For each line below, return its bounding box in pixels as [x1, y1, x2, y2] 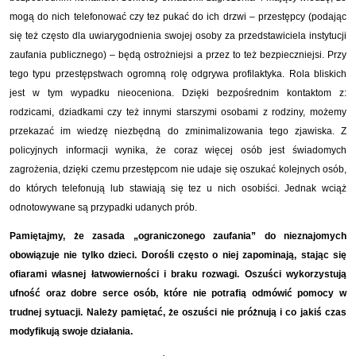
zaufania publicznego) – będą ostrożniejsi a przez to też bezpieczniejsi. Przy [10, 48, 346, 60]
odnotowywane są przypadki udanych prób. [10, 201, 197, 213]
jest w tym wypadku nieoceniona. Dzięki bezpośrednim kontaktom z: [10, 87, 346, 99]
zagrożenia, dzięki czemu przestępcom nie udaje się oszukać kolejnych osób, [10, 163, 346, 175]
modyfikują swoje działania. [10, 325, 133, 337]
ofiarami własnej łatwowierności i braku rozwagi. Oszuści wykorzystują [10, 268, 346, 280]
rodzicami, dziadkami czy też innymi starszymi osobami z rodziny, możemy [10, 106, 346, 118]
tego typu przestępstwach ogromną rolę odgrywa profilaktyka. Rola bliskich [10, 68, 346, 79]
